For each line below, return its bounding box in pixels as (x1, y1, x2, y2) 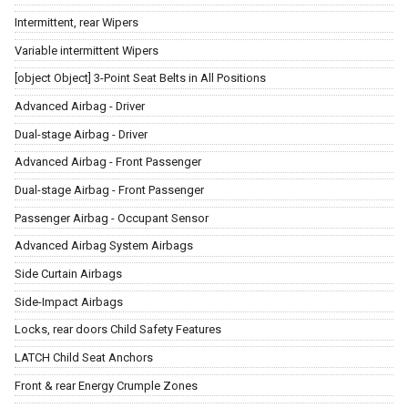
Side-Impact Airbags (15, 294, 123, 309)
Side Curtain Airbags (15, 266, 122, 280)
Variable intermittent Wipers (15, 43, 158, 57)
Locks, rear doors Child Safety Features (15, 322, 221, 337)
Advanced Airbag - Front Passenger (15, 155, 201, 169)
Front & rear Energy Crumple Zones (15, 378, 198, 393)
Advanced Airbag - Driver (15, 99, 145, 114)
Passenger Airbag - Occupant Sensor (15, 210, 209, 225)
